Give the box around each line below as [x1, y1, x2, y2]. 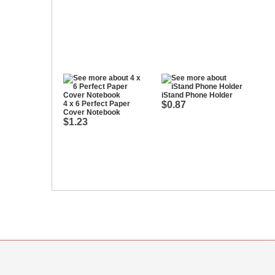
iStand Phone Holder [161, 91, 233, 99]
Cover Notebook [63, 108, 120, 117]
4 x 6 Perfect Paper [63, 99, 130, 108]
